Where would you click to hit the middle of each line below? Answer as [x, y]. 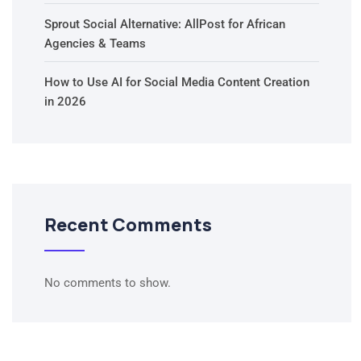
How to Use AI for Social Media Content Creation [177, 83]
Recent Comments [128, 225]
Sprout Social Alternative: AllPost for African [165, 25]
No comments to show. [108, 283]
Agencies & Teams [95, 44]
